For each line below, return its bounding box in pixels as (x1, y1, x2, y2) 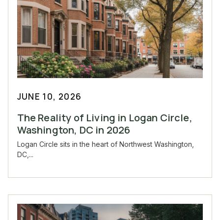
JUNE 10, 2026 (17, 91, 82, 103)
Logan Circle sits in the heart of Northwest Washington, (17, 140, 194, 149)
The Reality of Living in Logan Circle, (17, 111, 192, 125)
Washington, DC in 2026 (17, 123, 131, 137)
